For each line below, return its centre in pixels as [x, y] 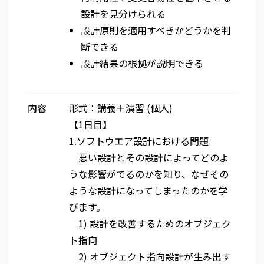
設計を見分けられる [123, 14]
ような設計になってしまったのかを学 [148, 190]
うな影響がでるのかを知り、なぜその [149, 174]
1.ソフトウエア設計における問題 [139, 141]
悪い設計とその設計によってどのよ [149, 157]
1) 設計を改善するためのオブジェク [150, 223]
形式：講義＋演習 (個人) [121, 108]
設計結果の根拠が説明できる [142, 63]
